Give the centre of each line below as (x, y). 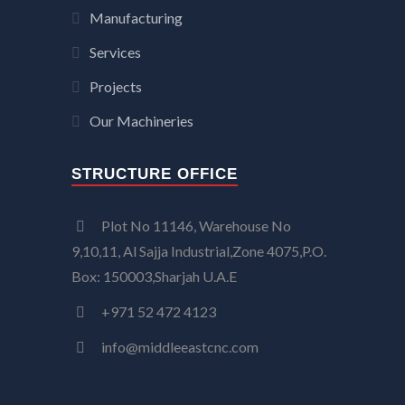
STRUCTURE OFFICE (155, 174)
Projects (116, 86)
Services (115, 52)
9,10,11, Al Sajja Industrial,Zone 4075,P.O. (199, 250)
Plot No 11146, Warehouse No (195, 225)
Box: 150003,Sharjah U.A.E (154, 276)
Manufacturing (136, 17)
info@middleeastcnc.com (179, 347)
